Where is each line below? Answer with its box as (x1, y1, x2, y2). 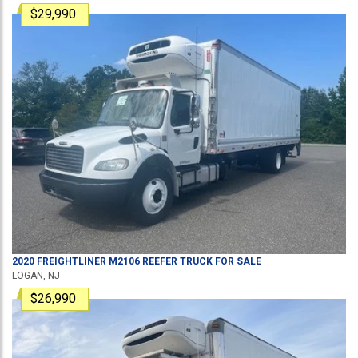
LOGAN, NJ (12, 270, 60, 281)
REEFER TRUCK (140, 256, 213, 267)
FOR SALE (213, 256, 261, 267)
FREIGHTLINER (37, 256, 106, 267)
